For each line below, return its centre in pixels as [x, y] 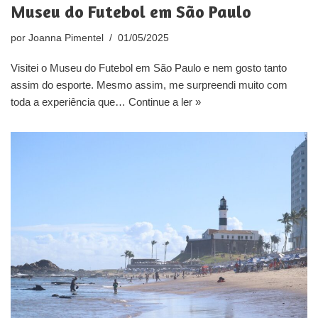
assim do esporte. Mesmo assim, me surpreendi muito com [149, 85]
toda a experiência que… [70, 102]
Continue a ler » [165, 102]
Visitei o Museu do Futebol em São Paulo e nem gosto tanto [149, 68]
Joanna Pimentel [66, 38]
